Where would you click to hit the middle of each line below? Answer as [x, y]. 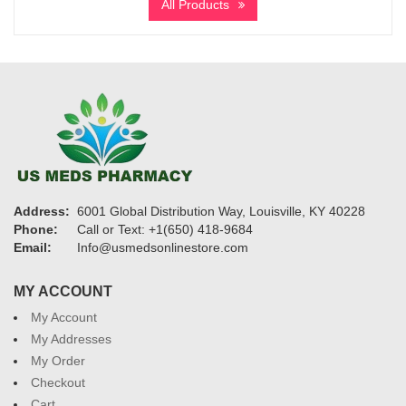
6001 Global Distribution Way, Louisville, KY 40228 [221, 211]
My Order [58, 360]
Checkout [58, 382]
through [242, 14]
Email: [33, 247]
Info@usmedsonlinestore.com [163, 247]
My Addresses [71, 338]
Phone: [36, 229]
